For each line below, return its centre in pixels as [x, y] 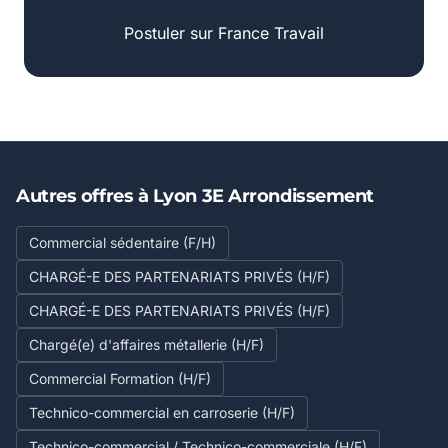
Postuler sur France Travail [224, 33]
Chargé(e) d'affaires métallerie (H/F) [146, 344]
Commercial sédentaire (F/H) [122, 242]
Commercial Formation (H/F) [120, 378]
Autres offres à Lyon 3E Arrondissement [195, 196]
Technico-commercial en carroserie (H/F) [162, 412]
